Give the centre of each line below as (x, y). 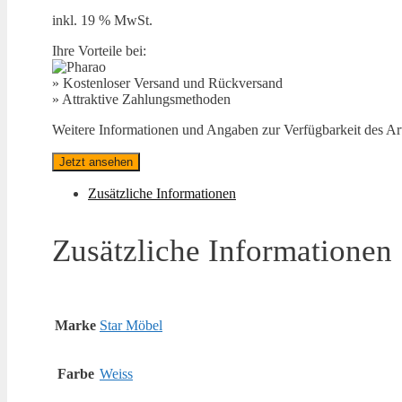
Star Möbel (131, 326)
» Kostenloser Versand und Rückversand (167, 83)
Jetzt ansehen (96, 162)
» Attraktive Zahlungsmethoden (141, 100)
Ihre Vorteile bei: (99, 51)
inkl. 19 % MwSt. (102, 21)
